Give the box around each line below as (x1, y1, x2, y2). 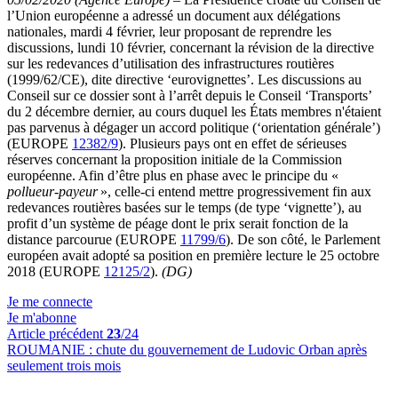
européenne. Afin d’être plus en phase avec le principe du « (7, 168, 341, 183)
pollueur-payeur (7, 184, 98, 199)
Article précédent (7, 326, 107, 341)
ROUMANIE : (7, 342, 96, 357)
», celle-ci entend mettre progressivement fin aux (98, 184, 371, 199)
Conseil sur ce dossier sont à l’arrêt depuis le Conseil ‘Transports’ (7, 88, 371, 103)
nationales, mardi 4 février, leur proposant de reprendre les (7, 24, 331, 39)
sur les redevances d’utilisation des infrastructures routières (7, 56, 334, 71)
